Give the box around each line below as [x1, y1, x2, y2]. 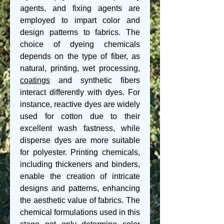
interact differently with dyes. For [20, 88, 140, 96]
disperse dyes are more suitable [20, 136, 140, 144]
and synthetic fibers [50, 76, 140, 84]
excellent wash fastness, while [20, 124, 140, 132]
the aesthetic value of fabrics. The [20, 196, 140, 204]
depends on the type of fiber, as [20, 52, 140, 60]
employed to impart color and [20, 16, 140, 24]
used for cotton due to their [20, 112, 140, 120]
